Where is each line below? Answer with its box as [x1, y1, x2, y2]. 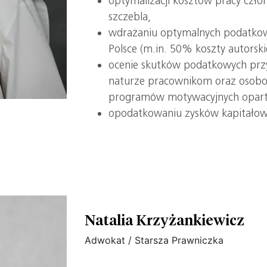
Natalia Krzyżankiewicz [85, 210, 245, 229]
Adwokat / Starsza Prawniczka [85, 234, 224, 246]
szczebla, [108, 10, 151, 23]
